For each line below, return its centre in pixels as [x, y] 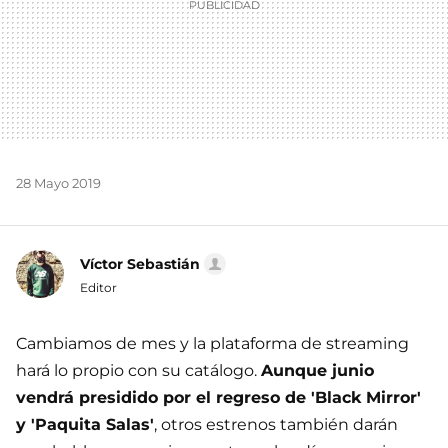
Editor [98, 287]
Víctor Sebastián [140, 264]
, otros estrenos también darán [276, 424]
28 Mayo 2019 [58, 183]
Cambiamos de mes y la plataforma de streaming [212, 343]
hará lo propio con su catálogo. [138, 370]
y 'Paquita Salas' [85, 424]
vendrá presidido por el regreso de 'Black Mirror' [218, 397]
